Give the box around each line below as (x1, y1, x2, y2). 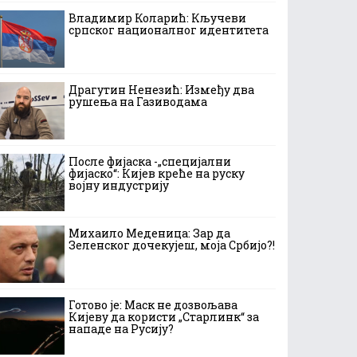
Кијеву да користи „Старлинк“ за (69, 309, 259, 324)
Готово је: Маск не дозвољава (69, 297, 237, 312)
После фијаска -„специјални (69, 154, 231, 169)
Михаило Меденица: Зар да (69, 226, 230, 241)
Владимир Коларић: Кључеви (69, 10, 246, 25)
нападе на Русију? (69, 321, 174, 336)
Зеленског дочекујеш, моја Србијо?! (69, 237, 275, 253)
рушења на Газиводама (69, 94, 207, 109)
